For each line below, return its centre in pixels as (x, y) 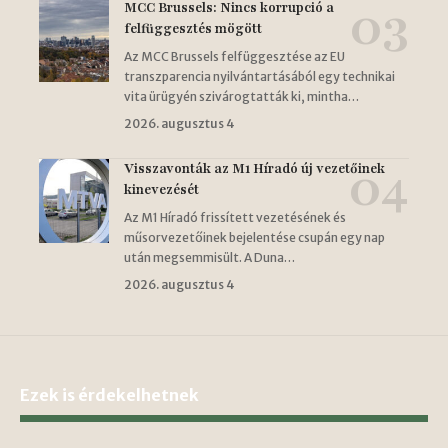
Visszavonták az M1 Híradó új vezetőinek (254, 169)
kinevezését (161, 190)
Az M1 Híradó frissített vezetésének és (235, 218)
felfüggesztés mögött (193, 29)
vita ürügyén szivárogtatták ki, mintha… (241, 97)
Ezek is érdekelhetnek (109, 395)
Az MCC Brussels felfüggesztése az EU (234, 57)
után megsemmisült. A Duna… (209, 258)
